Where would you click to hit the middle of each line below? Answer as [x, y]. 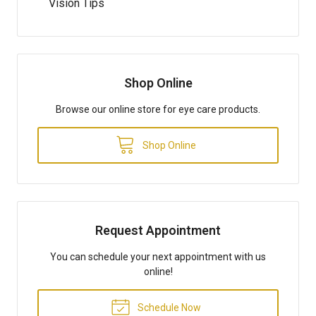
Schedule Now [168, 307]
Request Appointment [158, 230]
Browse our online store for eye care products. [158, 109]
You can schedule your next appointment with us [158, 256]
